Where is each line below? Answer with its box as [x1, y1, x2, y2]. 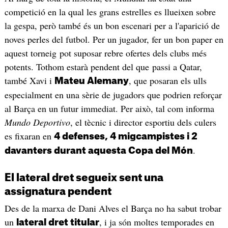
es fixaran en [4, 129, 54, 142]
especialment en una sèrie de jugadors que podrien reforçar [4, 88, 222, 101]
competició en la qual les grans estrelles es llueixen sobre [4, 5, 216, 18]
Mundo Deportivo [4, 116, 70, 128]
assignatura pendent [4, 186, 111, 197]
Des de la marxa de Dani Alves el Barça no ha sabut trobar [4, 202, 221, 214]
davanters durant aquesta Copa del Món [4, 146, 193, 155]
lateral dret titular [16, 217, 99, 227]
